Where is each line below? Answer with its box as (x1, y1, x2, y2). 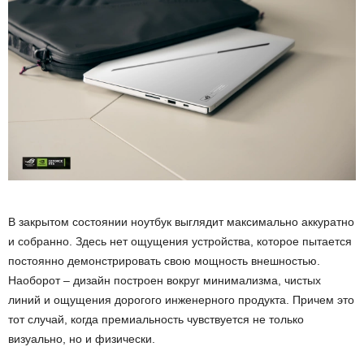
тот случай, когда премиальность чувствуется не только (8, 313, 304, 327)
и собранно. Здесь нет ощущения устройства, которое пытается (8, 235, 352, 249)
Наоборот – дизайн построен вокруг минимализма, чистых (8, 274, 321, 288)
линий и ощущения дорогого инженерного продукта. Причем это (8, 293, 354, 307)
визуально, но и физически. (8, 332, 155, 346)
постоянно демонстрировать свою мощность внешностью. (8, 254, 320, 268)
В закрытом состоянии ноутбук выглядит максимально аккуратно (8, 215, 354, 229)
